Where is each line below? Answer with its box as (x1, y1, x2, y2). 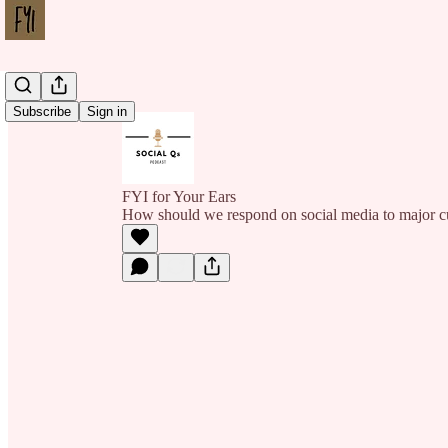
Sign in (87, 104, 127, 119)
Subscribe (13, 104, 71, 119)
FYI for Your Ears (122, 188, 236, 205)
